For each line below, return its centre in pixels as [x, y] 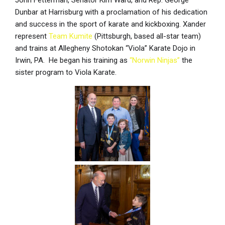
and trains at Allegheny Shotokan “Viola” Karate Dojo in [105, 48]
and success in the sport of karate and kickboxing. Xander [110, 24]
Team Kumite [71, 36]
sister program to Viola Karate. [66, 73]
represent [32, 36]
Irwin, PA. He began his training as [72, 61]
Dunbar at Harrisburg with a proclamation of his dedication [111, 12]
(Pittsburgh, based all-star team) [147, 36]
